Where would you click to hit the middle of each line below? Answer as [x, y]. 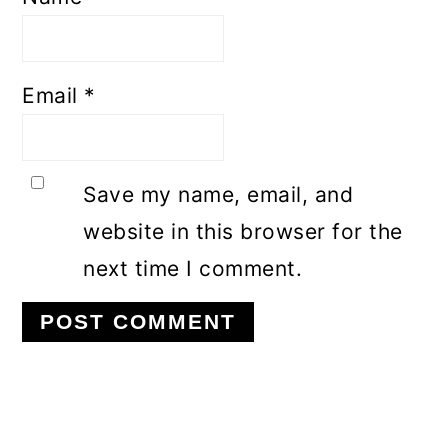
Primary [83, 422]
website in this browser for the [243, 232]
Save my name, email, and [218, 195]
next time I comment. [193, 269]
